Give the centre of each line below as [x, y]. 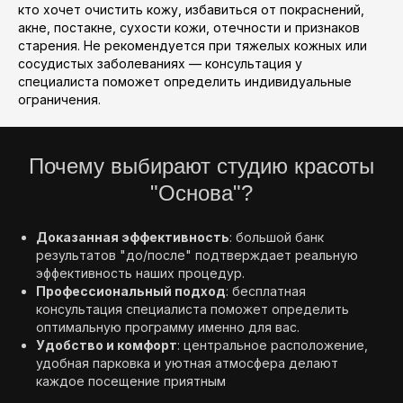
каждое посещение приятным [131, 381]
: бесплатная [266, 291]
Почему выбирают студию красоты [201, 166]
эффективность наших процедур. [140, 273]
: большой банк [277, 237]
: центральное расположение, [273, 345]
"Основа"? [201, 193]
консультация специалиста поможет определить [193, 309]
